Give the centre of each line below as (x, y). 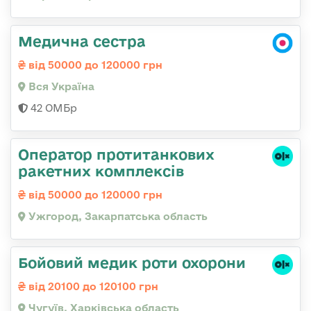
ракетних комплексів (101, 171)
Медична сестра (82, 41)
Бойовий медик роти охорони (132, 263)
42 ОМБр (52, 108)
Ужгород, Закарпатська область (117, 217)
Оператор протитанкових (116, 154)
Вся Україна (60, 87)
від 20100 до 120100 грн (92, 287)
